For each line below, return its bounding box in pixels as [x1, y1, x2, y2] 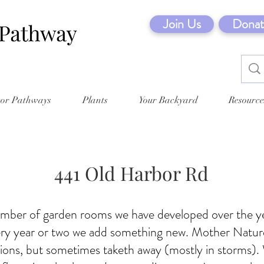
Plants [82, 94, 108, 106]
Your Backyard [138, 94, 198, 106]
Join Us [163, 15, 201, 33]
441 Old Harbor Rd [54, 160, 209, 186]
